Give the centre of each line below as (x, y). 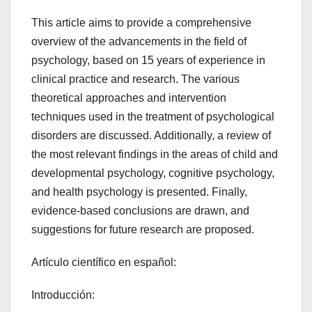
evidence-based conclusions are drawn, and (140, 210)
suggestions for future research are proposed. (143, 229)
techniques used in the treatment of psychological (153, 116)
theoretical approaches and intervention (129, 97)
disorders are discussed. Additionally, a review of (151, 135)
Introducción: (63, 295)
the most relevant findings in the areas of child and (155, 154)
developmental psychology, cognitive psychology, (153, 173)
